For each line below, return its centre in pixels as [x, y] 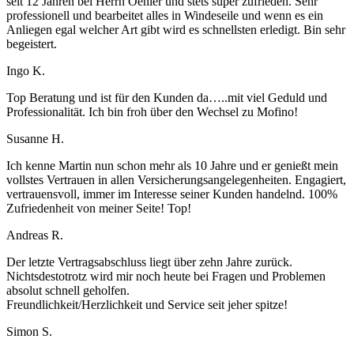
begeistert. [32, 44]
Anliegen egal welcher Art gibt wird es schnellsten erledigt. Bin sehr [176, 30]
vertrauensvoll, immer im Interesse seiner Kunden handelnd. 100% [172, 194]
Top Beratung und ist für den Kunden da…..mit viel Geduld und [167, 98]
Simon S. [29, 332]
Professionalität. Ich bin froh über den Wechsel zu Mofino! [152, 112]
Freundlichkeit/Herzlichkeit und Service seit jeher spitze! [147, 305]
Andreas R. [35, 235]
